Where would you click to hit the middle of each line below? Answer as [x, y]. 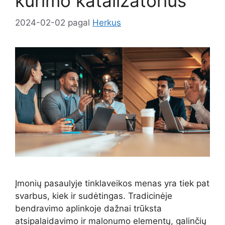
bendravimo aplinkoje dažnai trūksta [88, 209]
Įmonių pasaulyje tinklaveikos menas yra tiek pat [112, 184]
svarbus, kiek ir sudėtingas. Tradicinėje [94, 196]
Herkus [107, 23]
